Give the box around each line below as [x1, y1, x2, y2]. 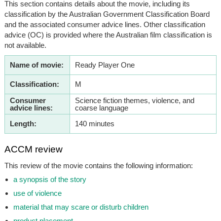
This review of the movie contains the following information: [4, 161, 193, 170]
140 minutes [74, 119, 114, 128]
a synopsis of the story [13, 175, 86, 184]
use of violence [13, 188, 62, 197]
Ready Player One [74, 60, 135, 69]
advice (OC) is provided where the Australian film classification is [4, 30, 212, 39]
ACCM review [4, 144, 63, 154]
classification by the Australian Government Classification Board [4, 9, 210, 18]
